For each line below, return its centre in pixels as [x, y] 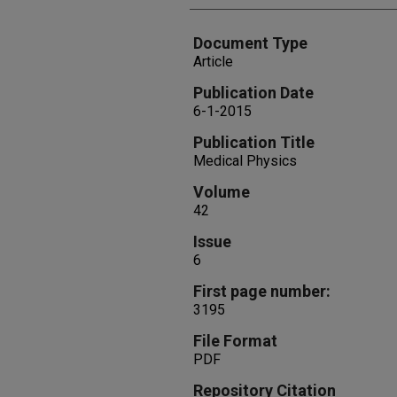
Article [213, 62]
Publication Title [254, 142]
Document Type [250, 43]
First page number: [262, 291]
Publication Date [253, 93]
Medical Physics [245, 161]
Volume [222, 192]
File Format [235, 341]
